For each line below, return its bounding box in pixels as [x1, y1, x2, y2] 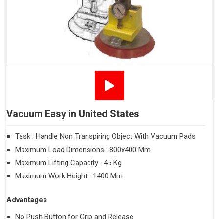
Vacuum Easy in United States [6, 108, 139, 120]
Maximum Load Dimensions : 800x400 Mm [15, 145, 151, 154]
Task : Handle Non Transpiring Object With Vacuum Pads [15, 131, 196, 141]
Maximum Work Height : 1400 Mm [15, 171, 123, 180]
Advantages [6, 195, 47, 204]
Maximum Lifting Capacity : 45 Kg [15, 158, 122, 167]
